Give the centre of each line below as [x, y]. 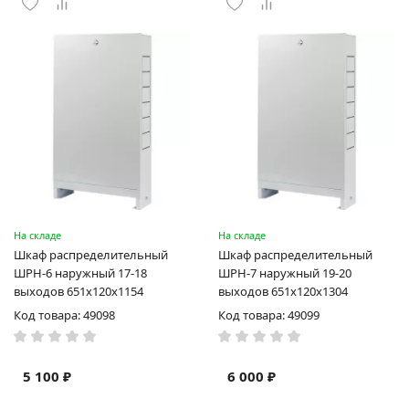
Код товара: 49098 [64, 315]
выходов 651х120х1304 [283, 291]
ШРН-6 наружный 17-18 [80, 273]
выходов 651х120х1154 [79, 291]
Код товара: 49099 [269, 315]
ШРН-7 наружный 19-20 [285, 273]
